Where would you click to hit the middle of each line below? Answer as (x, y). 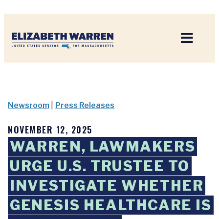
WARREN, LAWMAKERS (103, 146)
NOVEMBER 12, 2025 (50, 130)
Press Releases (85, 105)
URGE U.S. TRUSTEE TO (100, 166)
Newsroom (29, 105)
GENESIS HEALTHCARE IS (111, 205)
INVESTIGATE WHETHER (107, 186)
